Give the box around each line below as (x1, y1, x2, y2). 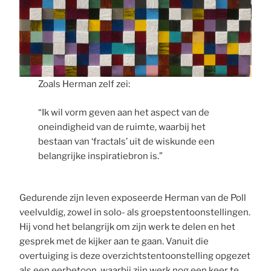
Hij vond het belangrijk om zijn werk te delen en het (19, 221, 236, 232)
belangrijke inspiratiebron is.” (38, 150, 163, 162)
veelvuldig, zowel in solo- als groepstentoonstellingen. (19, 206, 251, 218)
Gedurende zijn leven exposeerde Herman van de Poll (19, 192, 247, 203)
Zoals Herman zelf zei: (38, 79, 130, 90)
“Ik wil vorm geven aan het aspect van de (38, 106, 209, 118)
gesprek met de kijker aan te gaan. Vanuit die (19, 235, 209, 247)
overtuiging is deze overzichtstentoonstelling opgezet (19, 250, 251, 261)
